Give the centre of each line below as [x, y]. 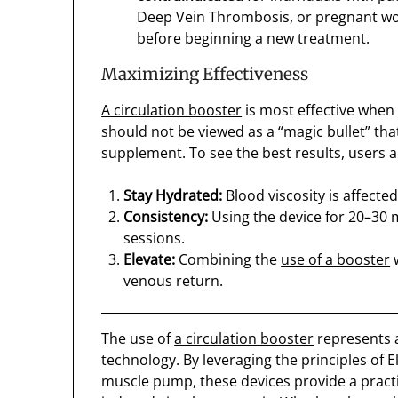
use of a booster [336, 260]
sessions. [155, 239]
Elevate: [150, 260]
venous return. [174, 281]
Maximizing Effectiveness [205, 75]
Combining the [228, 260]
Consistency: [166, 217]
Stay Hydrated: [173, 196]
